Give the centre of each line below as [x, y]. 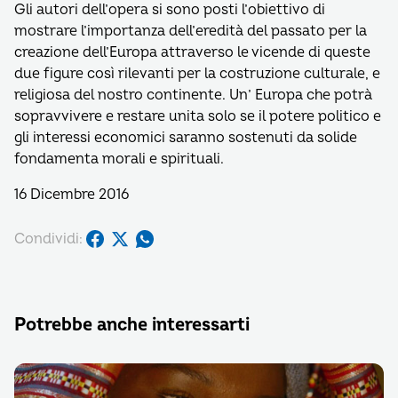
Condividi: [48, 239]
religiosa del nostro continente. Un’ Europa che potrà [193, 95]
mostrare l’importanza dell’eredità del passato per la [191, 31]
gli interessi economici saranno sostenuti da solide [186, 138]
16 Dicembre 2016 [72, 195]
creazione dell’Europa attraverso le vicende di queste [192, 52]
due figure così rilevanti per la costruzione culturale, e [197, 74]
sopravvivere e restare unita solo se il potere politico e [198, 116]
